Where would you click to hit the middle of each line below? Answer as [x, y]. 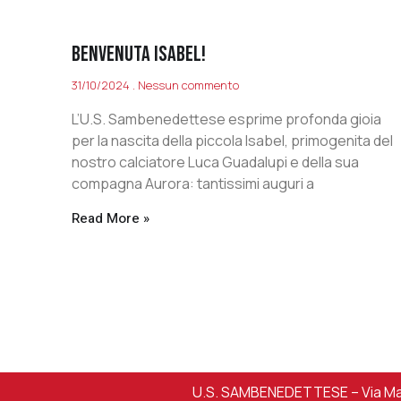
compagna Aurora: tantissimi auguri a [193, 184]
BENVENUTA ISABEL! [139, 55]
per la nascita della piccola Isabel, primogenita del [232, 141]
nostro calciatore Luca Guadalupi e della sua [215, 162]
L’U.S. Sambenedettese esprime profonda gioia [226, 119]
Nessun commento [187, 85]
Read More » [111, 219]
